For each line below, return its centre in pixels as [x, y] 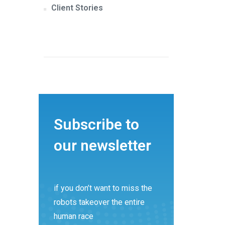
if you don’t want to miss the [103, 188]
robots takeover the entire [99, 202]
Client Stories [77, 8]
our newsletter [102, 145]
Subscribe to [96, 124]
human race [73, 216]
